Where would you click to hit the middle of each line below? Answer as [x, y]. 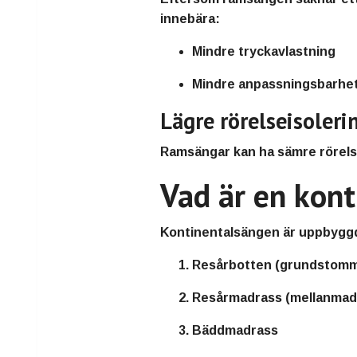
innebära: [190, 19]
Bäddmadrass [235, 331]
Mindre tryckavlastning [264, 52]
